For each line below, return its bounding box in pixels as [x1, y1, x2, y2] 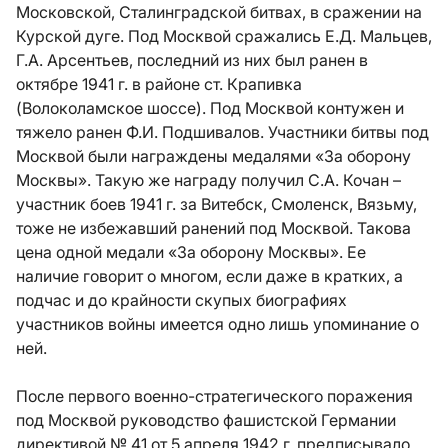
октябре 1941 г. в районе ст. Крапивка [16, 74, 302, 94]
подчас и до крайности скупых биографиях [16, 290, 347, 310]
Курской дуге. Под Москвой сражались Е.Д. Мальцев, [16, 26, 432, 46]
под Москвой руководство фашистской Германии [16, 410, 396, 430]
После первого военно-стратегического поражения [16, 386, 413, 406]
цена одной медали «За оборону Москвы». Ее [16, 242, 366, 262]
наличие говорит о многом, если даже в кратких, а [16, 266, 403, 286]
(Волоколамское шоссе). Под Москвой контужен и [16, 98, 404, 118]
